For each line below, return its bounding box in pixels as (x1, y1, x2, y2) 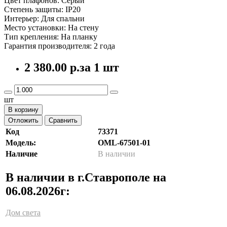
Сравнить (49, 116, 78, 124)
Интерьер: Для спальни (4, 14, 85, 23)
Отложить (8, 116, 39, 124)
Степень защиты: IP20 (4, 5, 81, 14)
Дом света (6, 208, 41, 217)
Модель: (6, 138, 36, 147)
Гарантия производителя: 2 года (4, 41, 115, 50)
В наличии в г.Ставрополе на (6, 170, 166, 184)
